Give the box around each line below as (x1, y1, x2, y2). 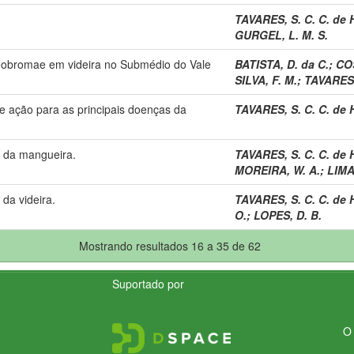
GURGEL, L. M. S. (235, 26, 328, 43)
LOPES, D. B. (254, 206, 322, 223)
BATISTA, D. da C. (235, 55, 329, 72)
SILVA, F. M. (235, 71, 297, 88)
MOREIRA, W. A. (235, 161, 320, 178)
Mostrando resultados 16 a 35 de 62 (79, 237, 264, 254)
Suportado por (112, 275, 185, 292)
